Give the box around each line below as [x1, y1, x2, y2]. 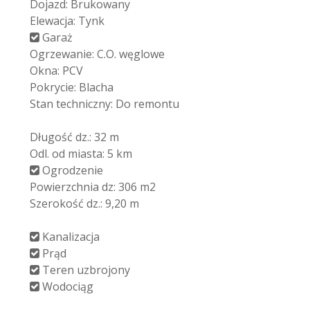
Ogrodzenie [39, 162, 103, 178]
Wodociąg [39, 278, 93, 294]
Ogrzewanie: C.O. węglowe [30, 46, 165, 62]
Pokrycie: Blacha [30, 79, 113, 95]
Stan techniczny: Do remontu [30, 95, 179, 111]
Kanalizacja [39, 228, 100, 244]
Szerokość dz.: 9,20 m [30, 195, 139, 211]
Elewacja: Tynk [30, 12, 104, 28]
